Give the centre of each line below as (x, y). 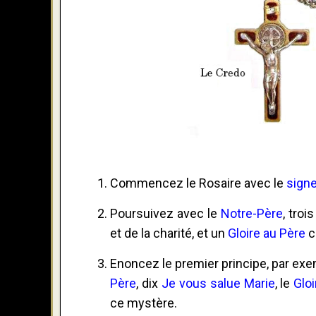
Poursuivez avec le (165, 213)
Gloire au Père (267, 233)
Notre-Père (251, 213)
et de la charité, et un (169, 233)
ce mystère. (144, 303)
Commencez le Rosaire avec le (198, 183)
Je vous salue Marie (218, 283)
